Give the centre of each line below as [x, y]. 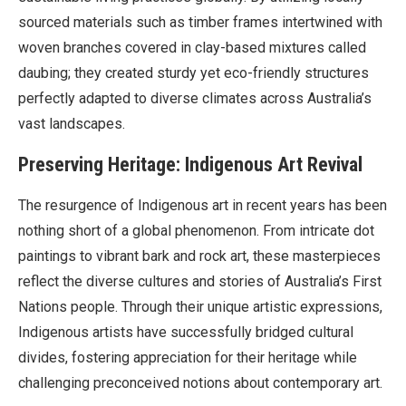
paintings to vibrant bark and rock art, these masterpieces [199, 256]
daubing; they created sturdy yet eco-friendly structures [193, 73]
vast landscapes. [72, 124]
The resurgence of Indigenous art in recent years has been [203, 205]
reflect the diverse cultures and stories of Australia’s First [200, 281]
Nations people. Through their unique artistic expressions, [200, 307]
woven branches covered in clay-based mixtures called [192, 48]
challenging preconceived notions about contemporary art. [200, 383]
